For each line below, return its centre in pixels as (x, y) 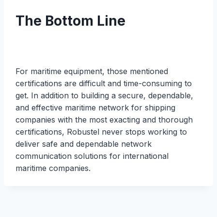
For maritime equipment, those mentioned (92, 71)
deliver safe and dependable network (84, 144)
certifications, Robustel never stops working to (101, 132)
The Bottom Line (70, 21)
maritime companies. (53, 168)
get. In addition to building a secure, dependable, (104, 95)
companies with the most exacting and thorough (104, 119)
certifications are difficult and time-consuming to (104, 83)
